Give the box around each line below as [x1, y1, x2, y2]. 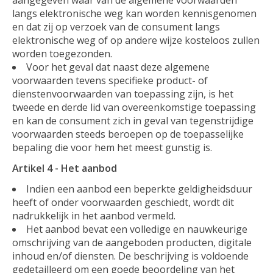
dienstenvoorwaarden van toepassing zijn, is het [12, 87, 233, 101]
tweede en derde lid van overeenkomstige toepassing [12, 100, 256, 114]
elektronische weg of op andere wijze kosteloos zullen [12, 33, 260, 47]
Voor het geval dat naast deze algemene [26, 60, 210, 74]
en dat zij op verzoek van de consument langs [12, 19, 220, 34]
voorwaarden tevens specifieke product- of [12, 73, 208, 87]
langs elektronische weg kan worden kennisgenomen [12, 6, 257, 20]
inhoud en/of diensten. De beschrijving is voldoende [12, 249, 249, 263]
